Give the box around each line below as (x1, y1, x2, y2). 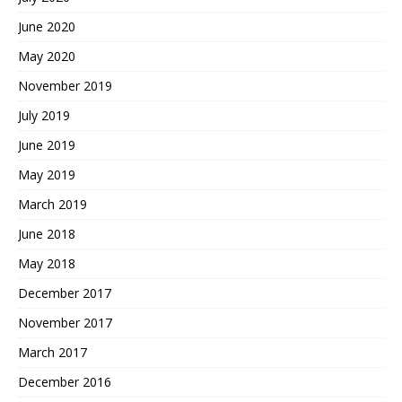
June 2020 (18, 18, 75, 36)
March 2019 (18, 196, 87, 214)
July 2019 (18, 107, 70, 125)
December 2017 (18, 284, 111, 302)
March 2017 (18, 344, 87, 362)
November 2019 (18, 77, 112, 95)
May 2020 (18, 48, 75, 66)
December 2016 (18, 373, 111, 391)
